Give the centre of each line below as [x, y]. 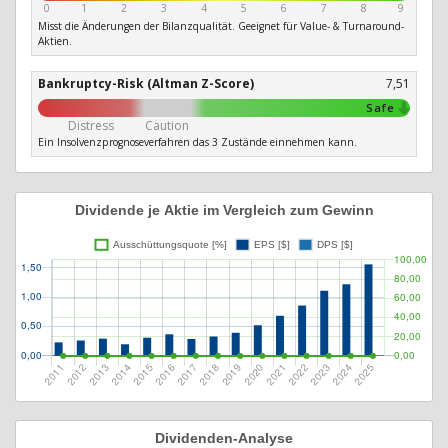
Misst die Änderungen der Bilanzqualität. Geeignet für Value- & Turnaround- [221, 26]
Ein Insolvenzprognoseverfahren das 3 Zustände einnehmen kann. [197, 142]
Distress [90, 126]
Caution [167, 126]
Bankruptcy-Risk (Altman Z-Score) [146, 84]
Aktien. [55, 41]
